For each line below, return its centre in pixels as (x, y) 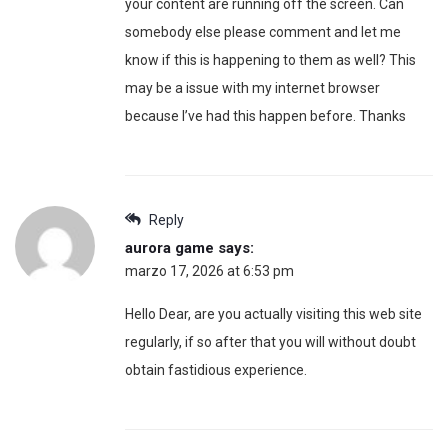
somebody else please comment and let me (263, 31)
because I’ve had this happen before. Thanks (265, 115)
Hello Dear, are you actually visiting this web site (273, 313)
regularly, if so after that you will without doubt (270, 341)
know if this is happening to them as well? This (270, 59)
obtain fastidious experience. (216, 369)
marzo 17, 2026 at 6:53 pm (209, 270)
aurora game (169, 247)
